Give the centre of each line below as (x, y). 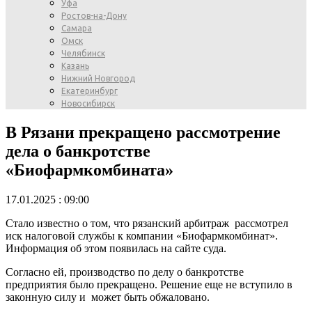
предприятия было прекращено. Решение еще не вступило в (149, 284)
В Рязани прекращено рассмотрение (143, 132)
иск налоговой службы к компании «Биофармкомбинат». (142, 235)
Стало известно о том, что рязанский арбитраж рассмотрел (147, 223)
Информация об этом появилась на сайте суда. (116, 248)
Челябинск (83, 53)
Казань (75, 66)
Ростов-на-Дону (94, 16)
